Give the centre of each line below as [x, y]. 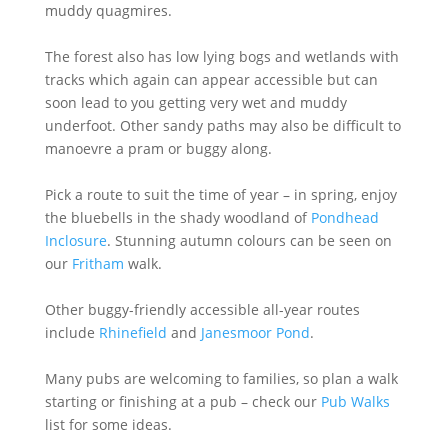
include [71, 332]
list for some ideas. [108, 424]
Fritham [97, 263]
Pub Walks [355, 401]
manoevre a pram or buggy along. [158, 148]
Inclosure [75, 240]
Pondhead [344, 217]
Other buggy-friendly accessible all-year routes [202, 309]
